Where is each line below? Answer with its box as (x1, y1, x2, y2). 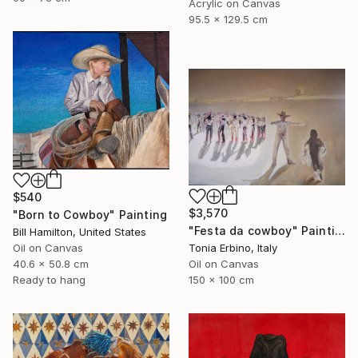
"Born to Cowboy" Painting (13, 207, 167, 221)
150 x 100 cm (189, 272, 254, 286)
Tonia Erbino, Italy (189, 241, 277, 254)
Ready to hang (13, 272, 86, 286)
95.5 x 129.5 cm (189, 12, 268, 26)
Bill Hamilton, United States (13, 225, 146, 238)
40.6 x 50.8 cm (13, 257, 89, 270)
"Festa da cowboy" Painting (334, 223, 345, 237)
